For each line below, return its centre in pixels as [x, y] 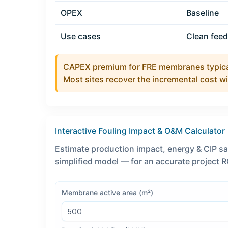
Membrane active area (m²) [107, 192]
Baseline [203, 13]
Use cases [81, 36]
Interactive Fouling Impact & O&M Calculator [140, 131]
